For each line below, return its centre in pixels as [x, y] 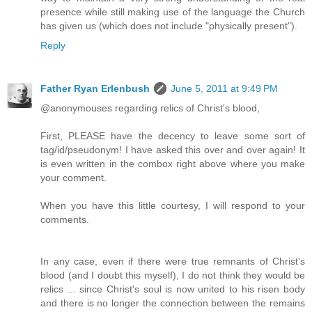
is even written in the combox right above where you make [173, 163]
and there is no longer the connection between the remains [173, 303]
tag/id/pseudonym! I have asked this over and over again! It [173, 149]
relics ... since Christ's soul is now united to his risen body [173, 289]
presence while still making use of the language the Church [173, 11]
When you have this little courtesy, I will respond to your [173, 205]
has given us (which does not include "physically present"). [169, 25]
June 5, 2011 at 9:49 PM [224, 88]
